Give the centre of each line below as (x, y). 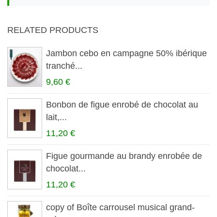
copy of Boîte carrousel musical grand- (120, 207)
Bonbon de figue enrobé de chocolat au (122, 105)
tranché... (64, 66)
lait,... (56, 117)
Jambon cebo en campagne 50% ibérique (126, 54)
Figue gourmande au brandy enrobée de (124, 156)
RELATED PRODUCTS (53, 30)
